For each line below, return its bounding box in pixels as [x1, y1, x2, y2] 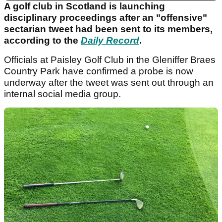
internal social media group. [4, 89, 123, 100]
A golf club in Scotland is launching [4, 1, 165, 12]
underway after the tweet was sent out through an [4, 77, 214, 88]
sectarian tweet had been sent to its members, [4, 24, 213, 35]
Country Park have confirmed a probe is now [4, 66, 193, 77]
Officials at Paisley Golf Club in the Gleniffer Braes [4, 55, 216, 65]
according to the [4, 35, 81, 46]
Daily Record [81, 35, 139, 46]
